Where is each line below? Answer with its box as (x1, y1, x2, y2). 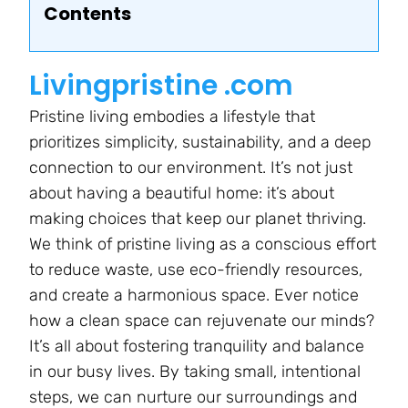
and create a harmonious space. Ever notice (29, 285, 359, 306)
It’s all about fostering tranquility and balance (29, 336, 364, 357)
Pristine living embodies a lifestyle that (29, 107, 315, 127)
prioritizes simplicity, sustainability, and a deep (29, 132, 371, 153)
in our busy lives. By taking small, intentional (29, 362, 361, 382)
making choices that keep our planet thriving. (29, 209, 366, 229)
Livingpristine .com (29, 66, 293, 106)
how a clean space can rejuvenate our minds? (29, 311, 374, 331)
